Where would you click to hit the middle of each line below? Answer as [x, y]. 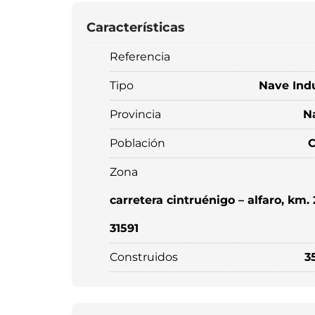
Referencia [140, 57]
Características [136, 27]
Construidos [144, 257]
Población [137, 143]
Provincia [135, 114]
